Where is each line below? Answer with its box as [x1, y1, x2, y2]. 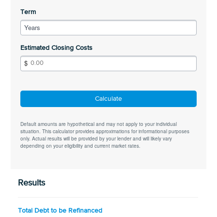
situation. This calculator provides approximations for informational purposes [20, 128, 190, 135]
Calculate [95, 95, 122, 102]
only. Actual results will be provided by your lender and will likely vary [20, 135, 172, 142]
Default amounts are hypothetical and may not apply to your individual [20, 121, 177, 127]
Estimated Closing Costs [20, 45, 93, 51]
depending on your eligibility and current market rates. [20, 142, 141, 149]
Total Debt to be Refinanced [18, 207, 103, 214]
